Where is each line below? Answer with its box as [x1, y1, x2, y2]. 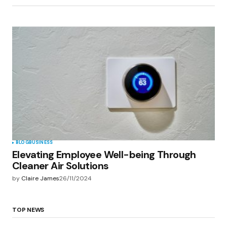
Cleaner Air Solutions [12, 159, 109, 173]
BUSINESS [28, 139, 53, 146]
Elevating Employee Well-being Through [12, 148, 196, 162]
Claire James [21, 174, 59, 183]
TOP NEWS [12, 205, 45, 214]
